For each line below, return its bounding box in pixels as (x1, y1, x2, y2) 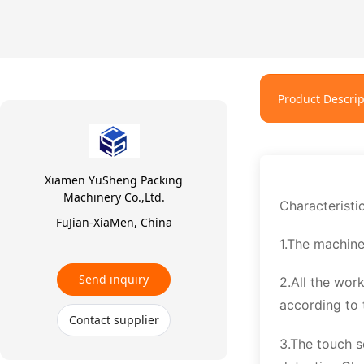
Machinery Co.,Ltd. (63, 188, 165, 205)
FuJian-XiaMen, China (55, 214, 172, 230)
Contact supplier (68, 311, 159, 327)
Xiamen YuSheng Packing (45, 171, 183, 188)
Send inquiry (79, 271, 149, 287)
